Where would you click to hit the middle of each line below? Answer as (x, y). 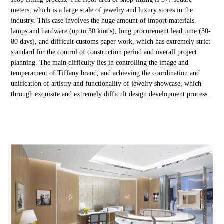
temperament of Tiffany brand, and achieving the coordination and (106, 73)
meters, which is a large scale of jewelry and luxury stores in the (102, 10)
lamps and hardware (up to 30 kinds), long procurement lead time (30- (111, 31)
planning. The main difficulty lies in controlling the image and (100, 62)
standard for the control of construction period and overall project (104, 52)
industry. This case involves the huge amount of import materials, (104, 20)
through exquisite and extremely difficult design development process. (110, 94)
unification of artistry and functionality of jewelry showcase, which (106, 83)
